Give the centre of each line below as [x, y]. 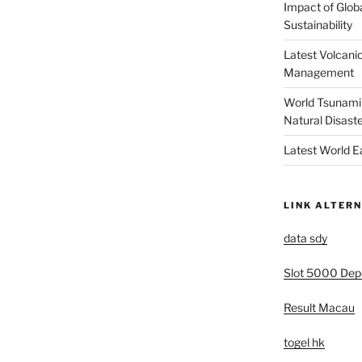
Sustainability [318, 24]
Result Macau [319, 307]
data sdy [305, 238]
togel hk [304, 342]
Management [318, 72]
